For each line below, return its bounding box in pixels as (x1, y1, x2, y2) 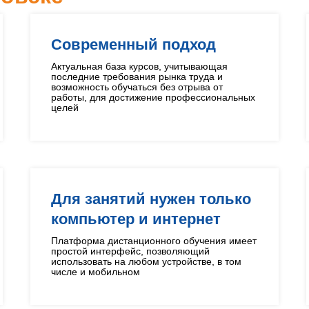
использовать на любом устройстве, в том (51, 256, 241, 267)
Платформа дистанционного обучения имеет (51, 235, 257, 246)
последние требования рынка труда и (51, 71, 223, 82)
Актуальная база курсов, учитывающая (51, 61, 228, 72)
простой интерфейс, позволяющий (51, 246, 210, 257)
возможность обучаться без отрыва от (51, 81, 223, 92)
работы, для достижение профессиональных (51, 92, 255, 103)
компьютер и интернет (51, 210, 221, 228)
